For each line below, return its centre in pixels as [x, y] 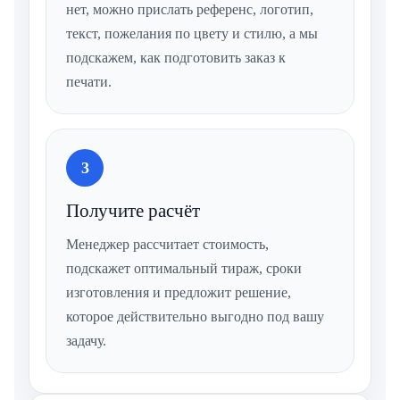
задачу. [86, 341]
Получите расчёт [133, 211]
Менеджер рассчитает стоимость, [167, 245]
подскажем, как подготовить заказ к [176, 58]
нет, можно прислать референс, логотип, [190, 10]
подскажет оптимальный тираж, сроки [184, 269]
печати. [89, 82]
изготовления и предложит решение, [179, 293]
